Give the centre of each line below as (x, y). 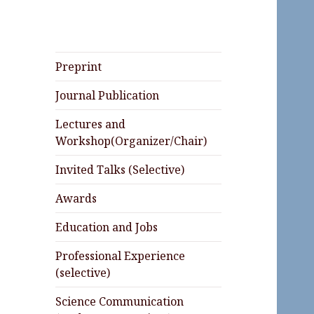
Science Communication (120, 302)
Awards (76, 199)
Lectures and (91, 124)
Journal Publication (108, 96)
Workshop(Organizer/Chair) (131, 141)
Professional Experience (121, 256)
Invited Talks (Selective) (120, 170)
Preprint (79, 67)
